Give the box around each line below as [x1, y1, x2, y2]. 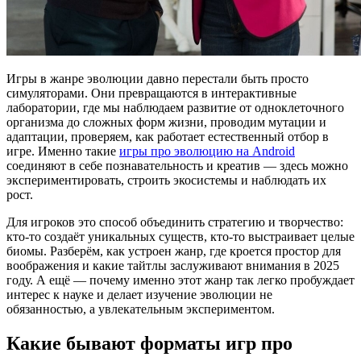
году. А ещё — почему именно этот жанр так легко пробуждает [6, 272, 355, 287]
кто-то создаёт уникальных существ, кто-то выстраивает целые [6, 229, 355, 243]
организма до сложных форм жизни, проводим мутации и [6, 114, 326, 129]
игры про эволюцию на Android [119, 143, 295, 158]
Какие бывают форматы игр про [6, 332, 293, 354]
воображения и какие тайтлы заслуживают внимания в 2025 [6, 258, 339, 272]
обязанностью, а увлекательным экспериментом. [6, 301, 275, 316]
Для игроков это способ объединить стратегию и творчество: [6, 214, 343, 229]
